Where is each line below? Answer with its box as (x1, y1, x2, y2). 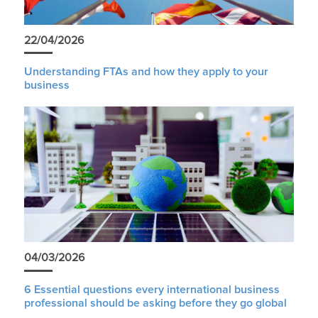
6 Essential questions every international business (23, 283, 280, 295)
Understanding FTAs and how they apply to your (23, 66, 268, 78)
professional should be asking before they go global (23, 297, 287, 309)
